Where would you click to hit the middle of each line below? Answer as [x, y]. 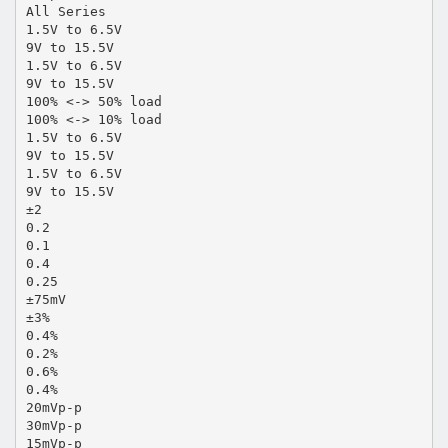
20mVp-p [53, 407]
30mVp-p [53, 425]
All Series [65, 11]
